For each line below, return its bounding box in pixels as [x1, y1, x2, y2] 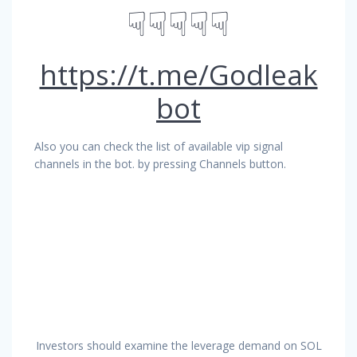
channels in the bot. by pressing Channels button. [34, 155, 286, 171]
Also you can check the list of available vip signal [34, 138, 283, 154]
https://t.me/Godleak [39, 55, 318, 93]
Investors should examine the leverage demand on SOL [35, 337, 322, 353]
